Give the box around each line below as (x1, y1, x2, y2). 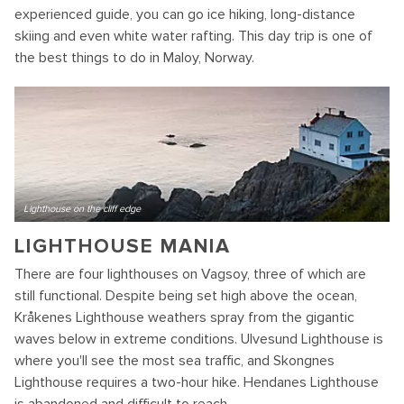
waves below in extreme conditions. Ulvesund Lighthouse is (14, 330, 383, 348)
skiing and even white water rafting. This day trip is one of (14, 27, 372, 45)
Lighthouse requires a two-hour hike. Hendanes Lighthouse (14, 373, 379, 391)
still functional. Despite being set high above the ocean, (14, 287, 357, 305)
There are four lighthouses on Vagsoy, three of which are (14, 265, 366, 283)
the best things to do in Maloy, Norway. (14, 49, 254, 67)
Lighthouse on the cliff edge (23, 203, 141, 215)
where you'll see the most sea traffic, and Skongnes (14, 352, 335, 370)
